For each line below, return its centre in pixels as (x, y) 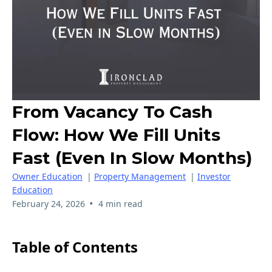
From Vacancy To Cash (112, 111)
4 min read (120, 203)
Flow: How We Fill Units (116, 134)
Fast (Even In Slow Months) (132, 158)
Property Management (140, 176)
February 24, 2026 (49, 203)
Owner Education (47, 176)
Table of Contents (75, 246)
